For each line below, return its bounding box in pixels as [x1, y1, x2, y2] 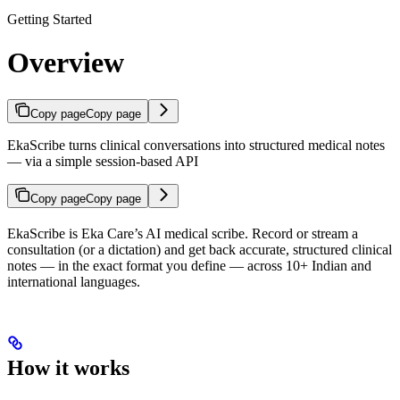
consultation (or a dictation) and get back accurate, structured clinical [7, 241, 392, 257]
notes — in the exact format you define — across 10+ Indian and [7, 257, 371, 273]
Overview [7, 46, 124, 79]
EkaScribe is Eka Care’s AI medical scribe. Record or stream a [7, 225, 358, 241]
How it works [7, 355, 129, 379]
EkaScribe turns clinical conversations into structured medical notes [7, 137, 385, 153]
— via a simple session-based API [7, 153, 198, 169]
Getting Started [7, 11, 92, 27]
